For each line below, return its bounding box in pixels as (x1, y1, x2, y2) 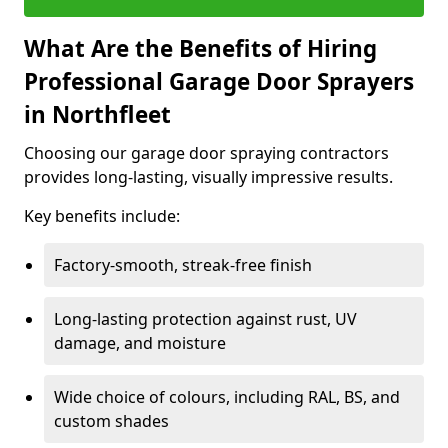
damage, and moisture (54, 332, 226, 354)
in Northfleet (24, 99, 171, 130)
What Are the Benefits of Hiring (24, 33, 377, 64)
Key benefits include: (24, 205, 180, 227)
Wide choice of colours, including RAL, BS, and (54, 386, 400, 408)
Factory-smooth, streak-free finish (54, 254, 312, 276)
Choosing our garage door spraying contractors (24, 142, 389, 164)
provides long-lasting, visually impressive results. (24, 166, 393, 188)
